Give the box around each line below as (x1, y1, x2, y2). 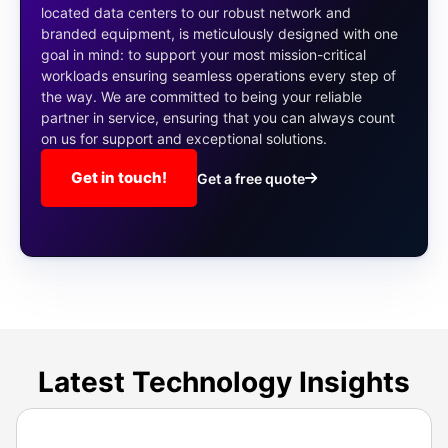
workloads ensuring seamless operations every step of (41, 67, 396, 85)
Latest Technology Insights (38, 365, 410, 400)
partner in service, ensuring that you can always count (41, 109, 395, 127)
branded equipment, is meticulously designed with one (41, 25, 398, 43)
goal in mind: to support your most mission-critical (41, 46, 366, 64)
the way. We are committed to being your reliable (41, 88, 362, 106)
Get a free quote (197, 169, 305, 187)
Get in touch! (71, 168, 167, 188)
